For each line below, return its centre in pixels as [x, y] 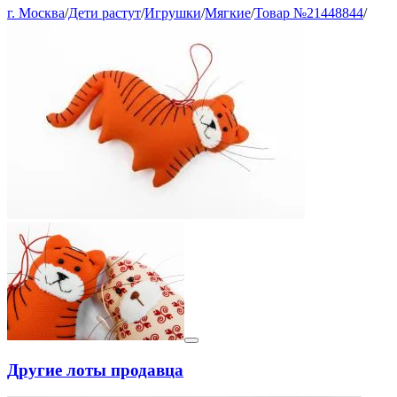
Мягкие [228, 12]
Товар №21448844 [309, 12]
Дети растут [105, 12]
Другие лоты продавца [95, 370]
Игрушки [173, 12]
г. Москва [36, 12]
